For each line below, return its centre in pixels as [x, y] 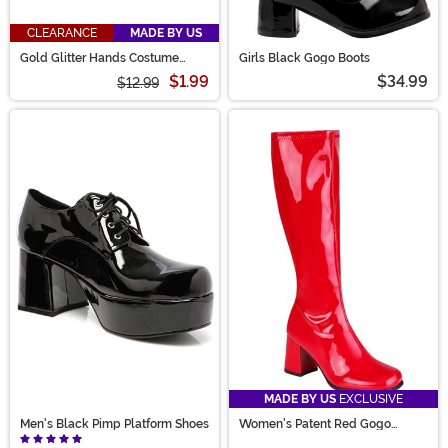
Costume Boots [281, 436]
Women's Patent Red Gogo [315, 424]
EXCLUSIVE [369, 399]
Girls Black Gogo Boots [304, 57]
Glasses [42, 69]
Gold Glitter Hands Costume [99, 57]
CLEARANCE [61, 32]
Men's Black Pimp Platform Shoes [114, 424]
